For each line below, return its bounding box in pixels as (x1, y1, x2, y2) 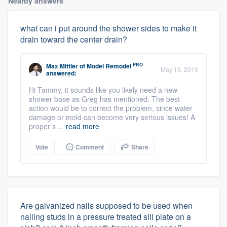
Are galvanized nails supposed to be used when (20, 200, 193, 212)
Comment (74, 142, 104, 152)
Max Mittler (46, 61, 78, 71)
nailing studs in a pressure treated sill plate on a (20, 211, 191, 223)
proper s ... (29, 121, 66, 132)
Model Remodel (87, 61, 131, 71)
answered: (46, 68, 77, 78)
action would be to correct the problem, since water (29, 103, 193, 113)
